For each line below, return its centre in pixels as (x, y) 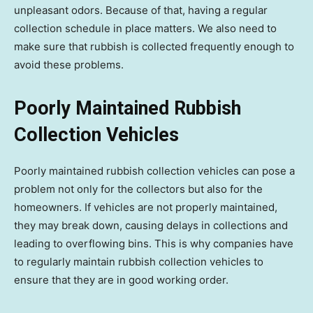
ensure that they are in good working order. (121, 280)
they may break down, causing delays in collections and (151, 226)
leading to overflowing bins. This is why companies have (154, 244)
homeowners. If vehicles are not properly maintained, (146, 208)
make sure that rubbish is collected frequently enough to (154, 47)
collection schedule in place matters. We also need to (145, 29)
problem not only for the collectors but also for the (138, 189)
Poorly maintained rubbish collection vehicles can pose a (154, 171)
